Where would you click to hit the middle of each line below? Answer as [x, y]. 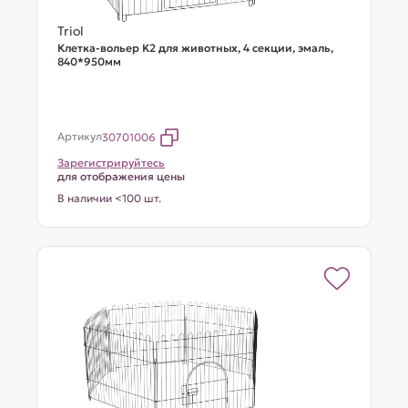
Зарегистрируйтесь [112, 163]
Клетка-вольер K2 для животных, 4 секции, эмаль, [196, 48]
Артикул [80, 136]
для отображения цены [122, 176]
